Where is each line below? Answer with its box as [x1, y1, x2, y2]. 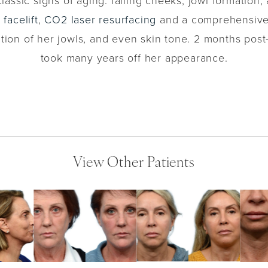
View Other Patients [73, 156, 195, 171]
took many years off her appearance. [40, 50, 228, 65]
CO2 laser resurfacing [44, 12, 157, 27]
